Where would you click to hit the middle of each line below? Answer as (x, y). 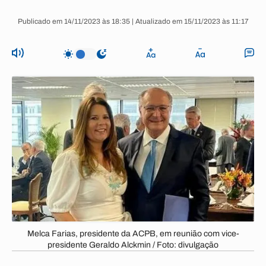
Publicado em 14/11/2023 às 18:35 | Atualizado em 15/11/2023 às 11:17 (133, 21)
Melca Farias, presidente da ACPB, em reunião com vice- (133, 234)
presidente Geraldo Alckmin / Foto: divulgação (133, 245)
